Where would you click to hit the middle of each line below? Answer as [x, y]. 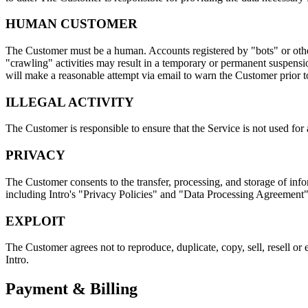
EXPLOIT [35, 221]
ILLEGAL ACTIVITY [70, 102]
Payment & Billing [71, 289]
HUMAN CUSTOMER [71, 24]
